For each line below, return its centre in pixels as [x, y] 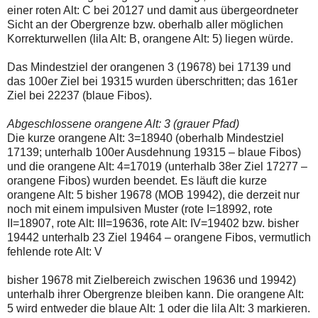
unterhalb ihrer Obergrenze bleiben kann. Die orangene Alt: [155, 295]
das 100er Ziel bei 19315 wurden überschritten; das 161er [152, 82]
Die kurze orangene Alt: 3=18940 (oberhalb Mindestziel [146, 138]
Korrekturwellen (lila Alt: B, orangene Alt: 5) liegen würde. [150, 39]
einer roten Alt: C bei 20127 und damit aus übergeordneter [153, 11]
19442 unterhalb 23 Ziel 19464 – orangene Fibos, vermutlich [159, 238]
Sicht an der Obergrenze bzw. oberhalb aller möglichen [145, 25]
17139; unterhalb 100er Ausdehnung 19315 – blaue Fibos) [154, 153]
